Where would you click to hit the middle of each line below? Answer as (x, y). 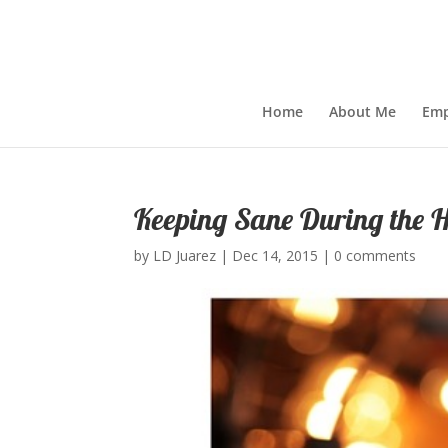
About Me (362, 111)
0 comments (375, 255)
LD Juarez (185, 255)
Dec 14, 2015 (275, 255)
